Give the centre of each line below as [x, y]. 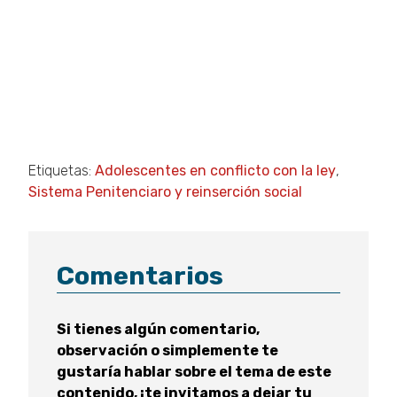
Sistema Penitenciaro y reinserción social [165, 192]
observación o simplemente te [167, 351]
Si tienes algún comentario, [158, 330]
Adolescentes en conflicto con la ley [215, 171]
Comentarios [140, 276]
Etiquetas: [62, 171]
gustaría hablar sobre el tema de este [194, 372]
